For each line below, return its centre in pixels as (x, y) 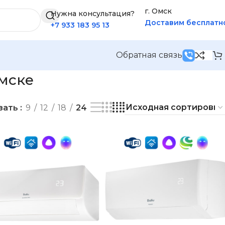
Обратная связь (149, 55)
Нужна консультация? (93, 14)
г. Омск (158, 11)
